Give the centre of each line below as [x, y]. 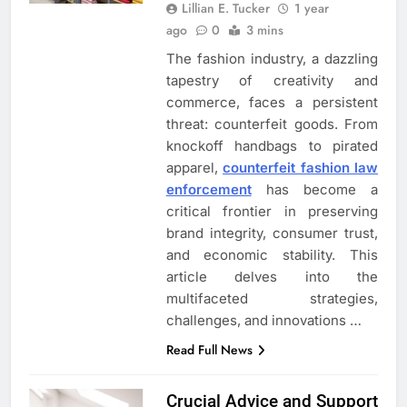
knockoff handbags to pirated [272, 145]
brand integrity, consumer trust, [272, 233]
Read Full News [209, 349]
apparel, [194, 167]
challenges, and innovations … [263, 320]
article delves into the [272, 276]
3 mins [264, 30]
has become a [314, 189]
